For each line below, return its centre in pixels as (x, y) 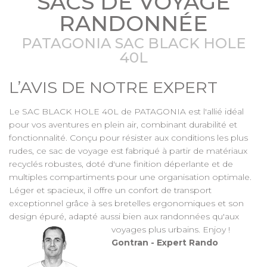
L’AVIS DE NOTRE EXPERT (113, 87)
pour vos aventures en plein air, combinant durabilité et (123, 124)
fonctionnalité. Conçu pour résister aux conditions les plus (128, 137)
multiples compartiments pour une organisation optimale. (130, 177)
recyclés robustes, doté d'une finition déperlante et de (121, 164)
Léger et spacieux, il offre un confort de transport (110, 190)
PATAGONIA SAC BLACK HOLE (133, 43)
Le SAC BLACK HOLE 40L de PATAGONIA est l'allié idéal (126, 111)
